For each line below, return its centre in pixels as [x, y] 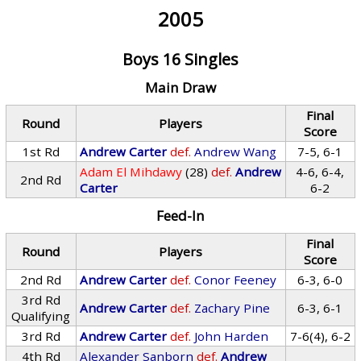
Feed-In [180, 216]
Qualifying [41, 316]
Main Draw [180, 87]
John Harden [232, 336]
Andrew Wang [236, 151]
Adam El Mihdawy [131, 172]
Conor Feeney [236, 280]
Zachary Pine [232, 308]
